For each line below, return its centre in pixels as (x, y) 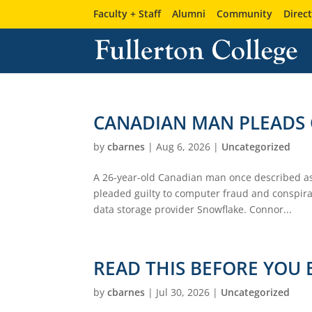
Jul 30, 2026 (183, 292)
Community (245, 13)
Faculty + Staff (127, 13)
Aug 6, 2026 (184, 146)
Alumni (189, 13)
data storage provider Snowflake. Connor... (193, 209)
